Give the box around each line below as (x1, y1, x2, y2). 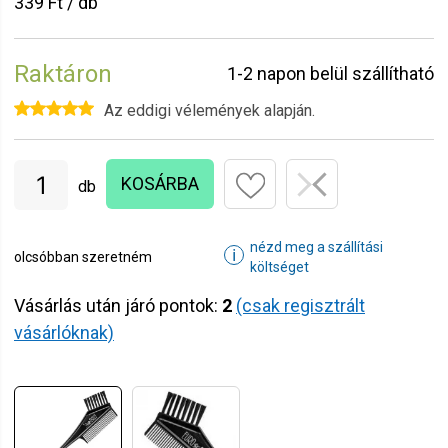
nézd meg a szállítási (250, 239, 383, 255)
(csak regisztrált (236, 295, 365, 316)
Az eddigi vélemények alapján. (104, 101, 315, 120)
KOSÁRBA (121, 172, 199, 194)
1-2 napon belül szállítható (227, 63, 434, 84)
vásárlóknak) (14, 322, 114, 343)
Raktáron (14, 60, 112, 88)
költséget (250, 259, 309, 275)
